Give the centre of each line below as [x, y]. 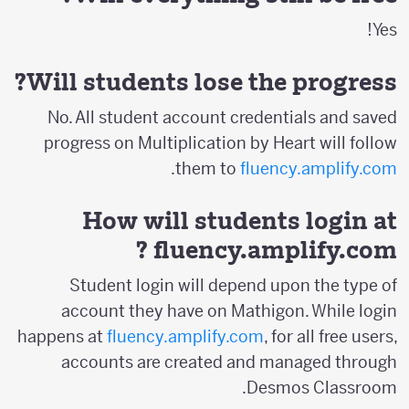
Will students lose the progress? [222, 81]
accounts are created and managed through [239, 362]
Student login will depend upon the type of [243, 285]
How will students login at [250, 220]
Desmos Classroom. [332, 387]
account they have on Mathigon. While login [239, 310]
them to [218, 168]
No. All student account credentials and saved [232, 117]
